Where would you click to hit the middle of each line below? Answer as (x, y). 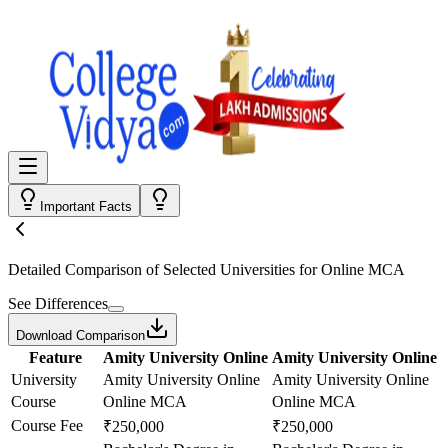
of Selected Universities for (231, 269)
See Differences (58, 303)
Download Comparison (80, 335)
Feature (55, 357)
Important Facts (86, 206)
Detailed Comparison (75, 269)
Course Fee (47, 425)
